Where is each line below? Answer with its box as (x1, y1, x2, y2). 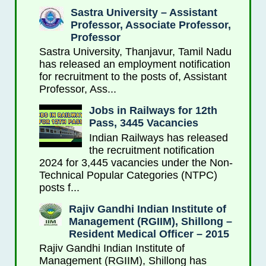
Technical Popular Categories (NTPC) (39, 169, 217, 181)
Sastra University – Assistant (70, 6, 217, 18)
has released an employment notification (39, 58, 230, 71)
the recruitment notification (88, 144, 214, 156)
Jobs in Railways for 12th (88, 104, 217, 117)
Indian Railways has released (88, 131, 228, 144)
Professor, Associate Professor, (70, 18, 231, 31)
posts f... (39, 181, 80, 194)
